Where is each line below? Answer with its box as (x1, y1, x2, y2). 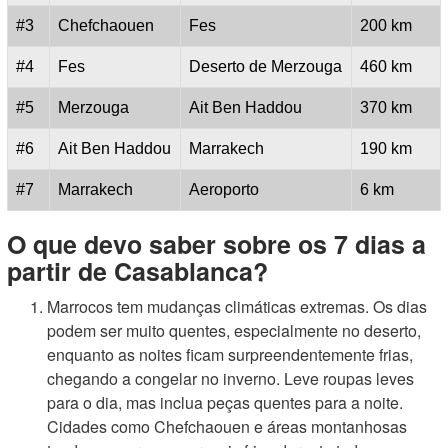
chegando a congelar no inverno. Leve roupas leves (47, 367, 414, 390)
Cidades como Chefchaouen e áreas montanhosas (47, 415, 407, 438)
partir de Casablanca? (7, 253, 268, 289)
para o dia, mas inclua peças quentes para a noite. (47, 391, 403, 414)
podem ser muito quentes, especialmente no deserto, (47, 319, 421, 342)
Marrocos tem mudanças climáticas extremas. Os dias (47, 295, 427, 318)
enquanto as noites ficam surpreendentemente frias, (47, 343, 413, 366)
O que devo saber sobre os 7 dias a (7, 226, 426, 262)
